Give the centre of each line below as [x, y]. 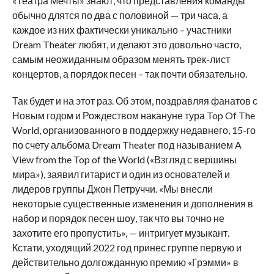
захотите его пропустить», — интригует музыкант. [120, 233]
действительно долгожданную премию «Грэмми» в [125, 262]
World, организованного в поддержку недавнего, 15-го [134, 130]
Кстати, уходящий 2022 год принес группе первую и [127, 248]
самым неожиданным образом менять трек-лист [121, 59]
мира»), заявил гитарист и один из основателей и [121, 174]
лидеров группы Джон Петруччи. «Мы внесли [112, 189]
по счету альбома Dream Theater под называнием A [127, 145]
